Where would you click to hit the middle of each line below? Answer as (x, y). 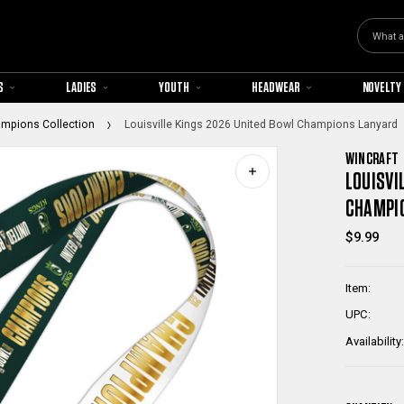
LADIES (82, 87)
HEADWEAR (277, 87)
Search (380, 46)
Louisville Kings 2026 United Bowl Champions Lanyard (261, 124)
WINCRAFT (372, 157)
